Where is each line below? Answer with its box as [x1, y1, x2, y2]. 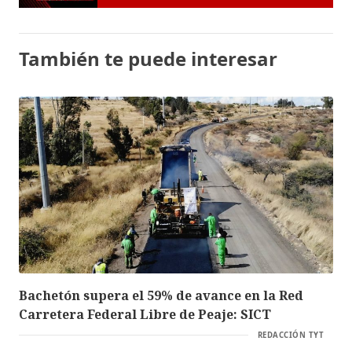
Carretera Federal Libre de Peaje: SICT [19, 305, 271, 323]
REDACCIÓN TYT [257, 329, 324, 340]
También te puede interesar [19, 45, 277, 71]
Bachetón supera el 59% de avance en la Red [19, 286, 303, 304]
